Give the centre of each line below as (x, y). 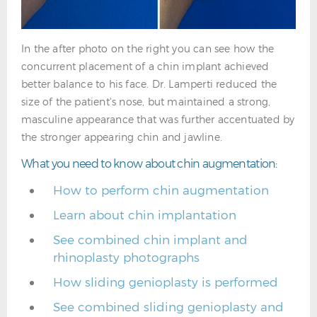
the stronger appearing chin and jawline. (122, 137)
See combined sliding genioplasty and (168, 306)
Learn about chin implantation (145, 214)
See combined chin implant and (150, 239)
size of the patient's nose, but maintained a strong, (146, 102)
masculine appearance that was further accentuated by (158, 119)
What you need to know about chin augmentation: (149, 163)
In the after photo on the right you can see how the (148, 48)
